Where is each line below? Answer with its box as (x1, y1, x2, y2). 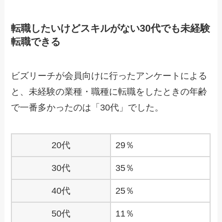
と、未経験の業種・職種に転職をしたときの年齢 (11, 86, 208, 97)
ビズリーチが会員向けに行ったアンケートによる (11, 70, 208, 81)
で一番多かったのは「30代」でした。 (11, 102, 164, 112)
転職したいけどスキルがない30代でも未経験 (11, 22, 211, 34)
